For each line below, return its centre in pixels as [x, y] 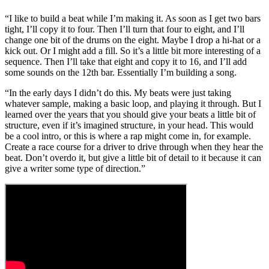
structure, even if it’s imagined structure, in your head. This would [129, 125]
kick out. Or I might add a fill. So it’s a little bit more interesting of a [133, 50]
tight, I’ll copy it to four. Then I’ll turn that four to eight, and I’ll [125, 29]
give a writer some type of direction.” [75, 168]
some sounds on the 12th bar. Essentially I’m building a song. [122, 72]
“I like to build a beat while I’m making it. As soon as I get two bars [133, 18]
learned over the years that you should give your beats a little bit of [130, 114]
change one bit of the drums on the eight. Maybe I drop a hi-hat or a [133, 40]
